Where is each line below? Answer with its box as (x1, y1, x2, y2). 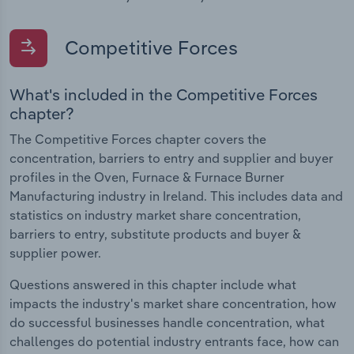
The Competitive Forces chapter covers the (9, 130, 266, 147)
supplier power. (9, 244, 101, 261)
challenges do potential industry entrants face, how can (9, 333, 339, 349)
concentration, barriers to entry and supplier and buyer (9, 149, 333, 166)
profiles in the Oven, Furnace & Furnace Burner (9, 168, 284, 185)
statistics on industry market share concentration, (9, 206, 301, 223)
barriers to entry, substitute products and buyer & (9, 225, 301, 242)
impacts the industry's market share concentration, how (9, 295, 337, 311)
